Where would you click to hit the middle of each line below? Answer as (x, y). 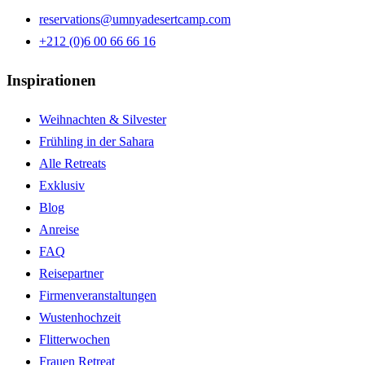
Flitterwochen (75, 339)
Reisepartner (71, 273)
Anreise (59, 229)
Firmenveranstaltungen (98, 295)
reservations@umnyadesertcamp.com (135, 20)
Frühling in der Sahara (97, 141)
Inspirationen (51, 80)
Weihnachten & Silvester (103, 119)
